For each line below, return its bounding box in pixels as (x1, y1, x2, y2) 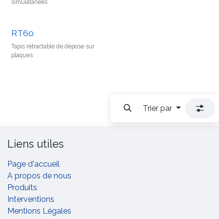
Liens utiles (7, 137, 64, 150)
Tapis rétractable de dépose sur (11, 43, 94, 50)
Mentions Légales (7, 206, 71, 216)
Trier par (143, 103, 173, 113)
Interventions (7, 194, 54, 204)
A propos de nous (7, 171, 71, 180)
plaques (11, 51, 33, 59)
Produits (7, 182, 37, 192)
